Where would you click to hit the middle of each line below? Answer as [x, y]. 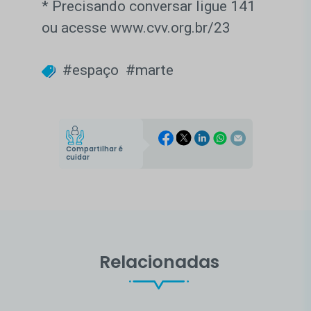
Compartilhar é [94, 149]
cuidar [77, 157]
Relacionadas [159, 262]
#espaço [91, 70]
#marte [150, 70]
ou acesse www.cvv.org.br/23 [136, 28]
